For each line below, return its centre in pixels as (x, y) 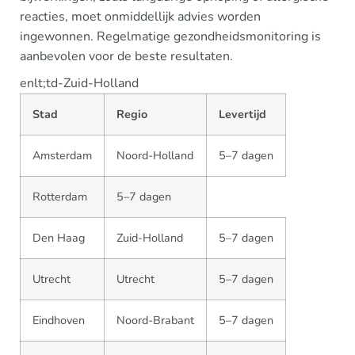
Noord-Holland (155, 155)
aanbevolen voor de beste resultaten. (126, 56)
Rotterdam (60, 197)
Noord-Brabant (155, 320)
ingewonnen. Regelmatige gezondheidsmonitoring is (170, 36)
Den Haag (59, 238)
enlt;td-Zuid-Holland (79, 83)
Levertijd (242, 114)
